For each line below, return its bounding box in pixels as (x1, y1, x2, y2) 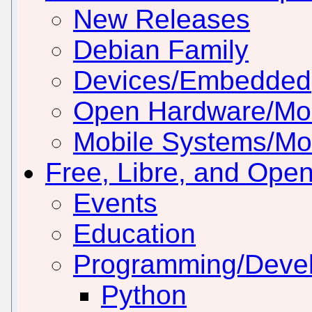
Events (73, 187, 157, 218)
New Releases (73, 3, 250, 34)
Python (101, 279, 187, 310)
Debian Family (73, 34, 249, 65)
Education (73, 218, 196, 249)
